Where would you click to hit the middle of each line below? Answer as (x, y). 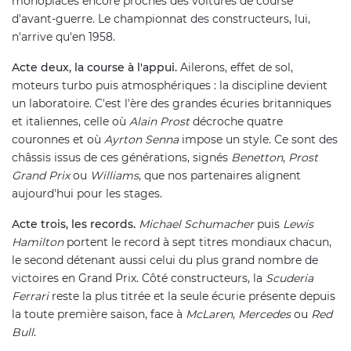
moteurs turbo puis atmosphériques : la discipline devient (170, 85)
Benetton (257, 157)
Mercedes (264, 314)
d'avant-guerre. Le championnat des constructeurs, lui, (161, 18)
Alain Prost (159, 121)
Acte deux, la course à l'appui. (94, 67)
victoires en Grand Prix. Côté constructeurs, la (139, 278)
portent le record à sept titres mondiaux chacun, (197, 242)
